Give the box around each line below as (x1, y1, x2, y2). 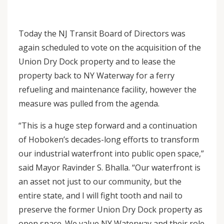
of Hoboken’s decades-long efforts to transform (18, 134, 199, 145)
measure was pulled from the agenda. (18, 98, 159, 109)
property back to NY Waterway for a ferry (18, 70, 174, 81)
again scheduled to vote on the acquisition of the (18, 42, 201, 53)
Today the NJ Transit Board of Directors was (18, 28, 185, 39)
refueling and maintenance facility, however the (18, 84, 196, 95)
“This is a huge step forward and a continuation (18, 120, 197, 131)
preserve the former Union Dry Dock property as (18, 204, 202, 215)
